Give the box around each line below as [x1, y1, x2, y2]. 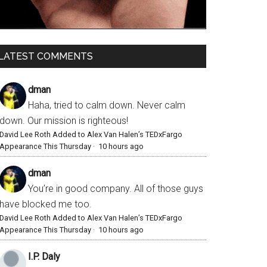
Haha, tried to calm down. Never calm [28, 100, 185, 111]
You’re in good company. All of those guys [28, 183, 203, 195]
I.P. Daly [28, 251, 60, 263]
